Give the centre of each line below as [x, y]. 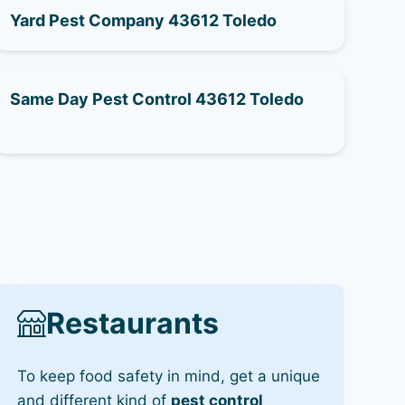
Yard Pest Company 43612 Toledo [143, 20]
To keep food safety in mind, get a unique [168, 377]
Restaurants [132, 323]
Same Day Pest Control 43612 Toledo [156, 99]
